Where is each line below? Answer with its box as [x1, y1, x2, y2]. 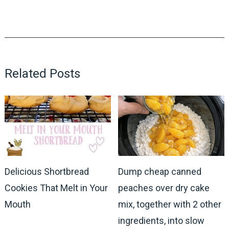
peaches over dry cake [118, 182, 210, 194]
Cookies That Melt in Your [4, 182, 108, 194]
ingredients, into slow [118, 215, 205, 226]
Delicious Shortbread [4, 166, 89, 177]
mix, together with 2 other [118, 199, 222, 210]
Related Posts [4, 66, 80, 81]
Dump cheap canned [118, 166, 202, 177]
